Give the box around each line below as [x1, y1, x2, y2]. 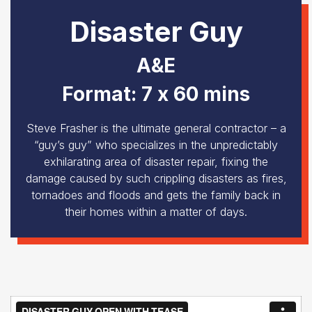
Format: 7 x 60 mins [62, 82, 250, 107]
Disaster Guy [69, 15, 243, 49]
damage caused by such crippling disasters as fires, [25, 171, 287, 186]
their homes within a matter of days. [65, 205, 247, 219]
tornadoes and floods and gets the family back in [31, 188, 281, 203]
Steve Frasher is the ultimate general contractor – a [26, 121, 286, 136]
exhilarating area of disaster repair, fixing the [44, 155, 268, 169]
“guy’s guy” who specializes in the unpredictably [34, 138, 278, 153]
